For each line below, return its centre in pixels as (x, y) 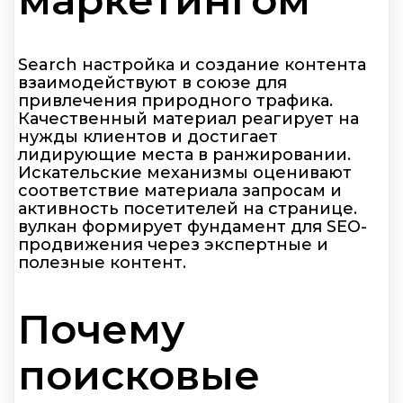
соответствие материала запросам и (180, 191)
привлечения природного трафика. (175, 101)
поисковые (139, 374)
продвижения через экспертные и (173, 245)
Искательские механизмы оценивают (185, 173)
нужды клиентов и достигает (148, 137)
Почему (102, 328)
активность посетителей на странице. (188, 209)
